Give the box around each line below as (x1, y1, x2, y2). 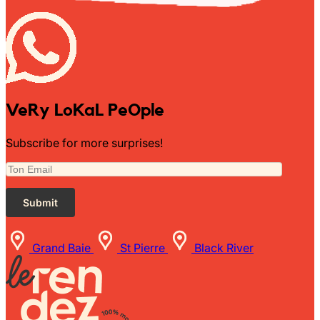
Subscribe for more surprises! (6, 135, 163, 150)
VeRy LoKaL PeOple (6, 101, 164, 119)
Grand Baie (32, 240, 91, 255)
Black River (194, 240, 254, 255)
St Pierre (120, 240, 165, 255)
